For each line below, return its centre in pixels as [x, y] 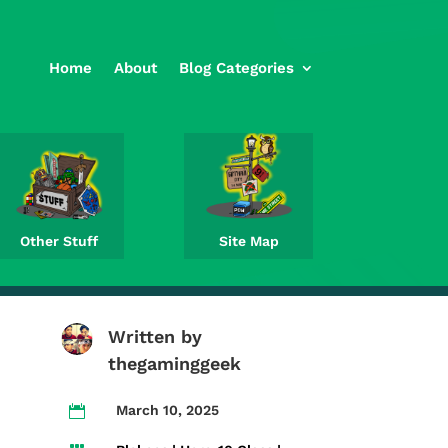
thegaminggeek [175, 363]
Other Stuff [59, 240]
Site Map [248, 240]
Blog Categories [236, 68]
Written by [155, 336]
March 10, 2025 [168, 409]
